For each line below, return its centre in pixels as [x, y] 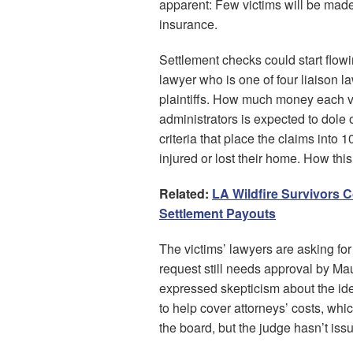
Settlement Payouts [217, 213]
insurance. [188, 24]
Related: [186, 193]
